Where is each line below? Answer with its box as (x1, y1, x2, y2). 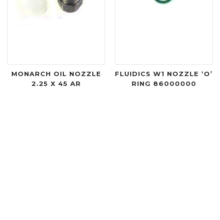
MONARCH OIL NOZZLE (11, 69, 101, 78)
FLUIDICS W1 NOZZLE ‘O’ (115, 69, 213, 78)
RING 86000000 (131, 79, 196, 87)
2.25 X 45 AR (31, 79, 81, 87)
